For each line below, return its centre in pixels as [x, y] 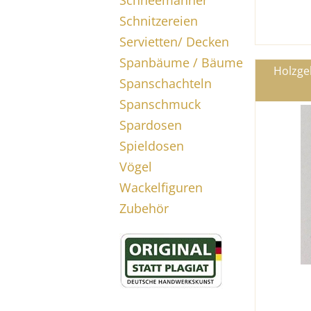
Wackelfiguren [161, 187]
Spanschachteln [166, 83]
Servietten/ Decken [174, 42]
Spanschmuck [160, 104]
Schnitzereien [159, 21]
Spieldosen [152, 146]
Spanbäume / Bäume [181, 62]
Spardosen [151, 125]
